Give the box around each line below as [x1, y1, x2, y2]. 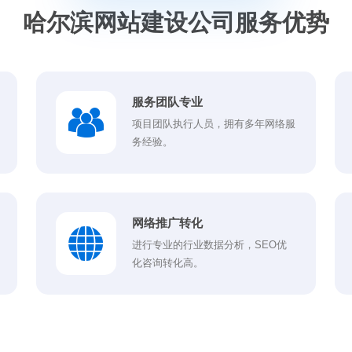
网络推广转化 [131, 214, 203, 231]
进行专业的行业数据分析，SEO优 [131, 239, 287, 251]
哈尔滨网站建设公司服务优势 [23, 5, 329, 38]
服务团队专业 [131, 93, 203, 110]
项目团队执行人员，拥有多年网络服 [131, 118, 295, 130]
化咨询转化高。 [131, 257, 203, 269]
